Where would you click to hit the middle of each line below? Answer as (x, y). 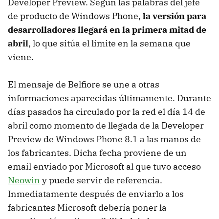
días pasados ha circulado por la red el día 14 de (107, 111)
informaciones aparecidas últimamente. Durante (109, 98)
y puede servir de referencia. (101, 180)
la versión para (175, 16)
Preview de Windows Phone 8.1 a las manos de (104, 139)
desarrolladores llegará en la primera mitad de (107, 29)
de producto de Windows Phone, (75, 16)
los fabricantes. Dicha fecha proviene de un (97, 153)
